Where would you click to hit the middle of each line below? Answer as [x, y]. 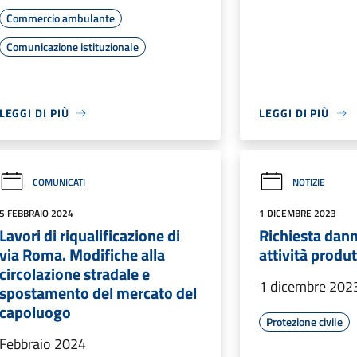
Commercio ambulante [60, 18]
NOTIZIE [309, 182]
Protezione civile [305, 322]
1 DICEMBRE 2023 [298, 213]
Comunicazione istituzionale [72, 47]
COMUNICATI [59, 182]
